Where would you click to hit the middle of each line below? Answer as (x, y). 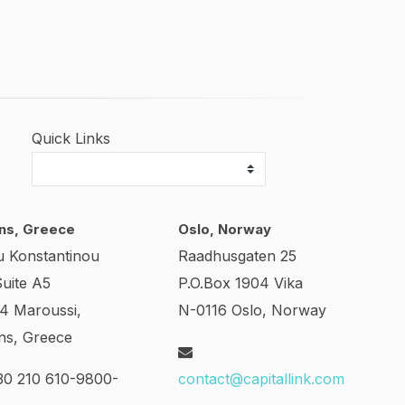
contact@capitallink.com (261, 379)
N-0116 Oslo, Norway (252, 310)
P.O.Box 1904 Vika (240, 283)
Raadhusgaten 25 (237, 256)
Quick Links (71, 138)
